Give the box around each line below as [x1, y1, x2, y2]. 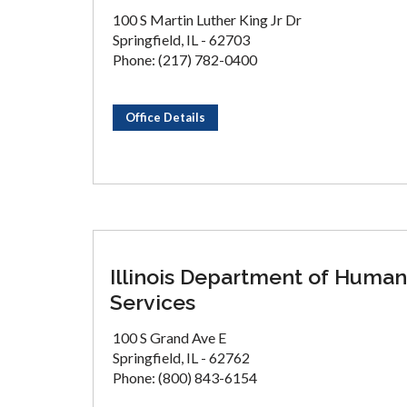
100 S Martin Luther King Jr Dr [113, 11, 302, 28]
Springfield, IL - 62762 [113, 349, 250, 366]
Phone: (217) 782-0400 [113, 51, 257, 68]
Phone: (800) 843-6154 [113, 369, 257, 386]
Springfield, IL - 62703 [113, 31, 250, 48]
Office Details [125, 110, 205, 124]
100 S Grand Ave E [113, 329, 226, 346]
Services [110, 290, 195, 314]
